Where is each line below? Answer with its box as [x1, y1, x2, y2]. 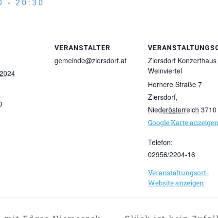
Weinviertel [148, 65, 182, 75]
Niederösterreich [148, 104, 199, 114]
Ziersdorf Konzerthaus [148, 55, 217, 65]
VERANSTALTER [54, 43, 110, 52]
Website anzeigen [148, 178, 204, 187]
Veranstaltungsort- [148, 167, 209, 177]
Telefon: [148, 137, 173, 147]
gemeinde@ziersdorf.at [54, 55, 127, 65]
